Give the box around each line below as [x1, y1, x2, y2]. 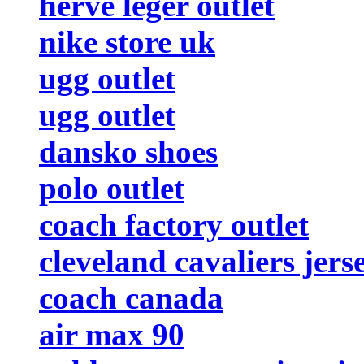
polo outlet [39, 170, 184, 206]
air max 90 [39, 316, 184, 352]
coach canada [39, 279, 223, 315]
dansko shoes [39, 133, 218, 169]
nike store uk [39, 24, 215, 59]
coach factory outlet [39, 206, 309, 242]
